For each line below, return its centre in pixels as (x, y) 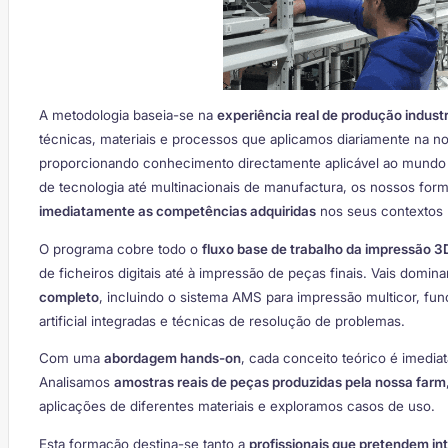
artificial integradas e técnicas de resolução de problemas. (222, 320)
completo (69, 296)
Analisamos (76, 382)
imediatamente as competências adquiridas (177, 211)
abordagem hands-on (172, 358)
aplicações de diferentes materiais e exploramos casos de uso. (237, 406)
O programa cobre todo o (120, 248)
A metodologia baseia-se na (128, 115)
